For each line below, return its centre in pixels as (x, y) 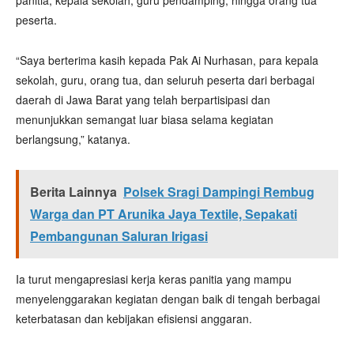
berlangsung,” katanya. (73, 139)
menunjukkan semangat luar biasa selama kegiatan (145, 119)
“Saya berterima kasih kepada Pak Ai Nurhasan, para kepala (167, 60)
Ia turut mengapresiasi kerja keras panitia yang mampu (154, 279)
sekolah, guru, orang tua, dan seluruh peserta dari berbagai (165, 79)
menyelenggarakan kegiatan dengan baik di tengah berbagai (168, 298)
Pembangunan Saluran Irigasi (119, 235)
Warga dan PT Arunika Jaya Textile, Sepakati (164, 213)
